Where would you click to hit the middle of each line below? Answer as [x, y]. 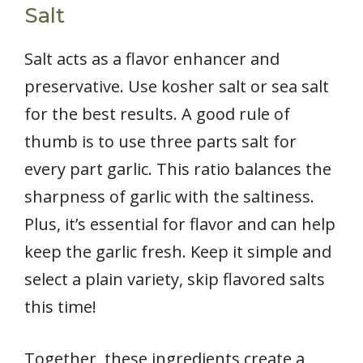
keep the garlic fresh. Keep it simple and [178, 251]
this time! [60, 306]
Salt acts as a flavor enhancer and [152, 58]
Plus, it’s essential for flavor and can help [180, 224]
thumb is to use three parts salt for [160, 141]
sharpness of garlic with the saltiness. [169, 196]
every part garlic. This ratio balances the [178, 169]
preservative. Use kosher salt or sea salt [177, 86]
